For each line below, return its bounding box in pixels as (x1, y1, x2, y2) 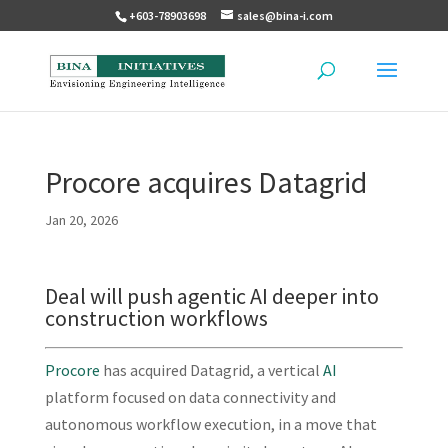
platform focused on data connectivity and (44, 387, 336, 407)
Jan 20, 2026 (44, 211, 118, 229)
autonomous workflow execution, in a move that (44, 414, 377, 434)
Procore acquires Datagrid (44, 163, 367, 201)
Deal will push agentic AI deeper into (44, 282, 379, 310)
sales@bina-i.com (236, 8, 333, 23)
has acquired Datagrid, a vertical (99, 360, 323, 380)
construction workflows (44, 304, 268, 332)
